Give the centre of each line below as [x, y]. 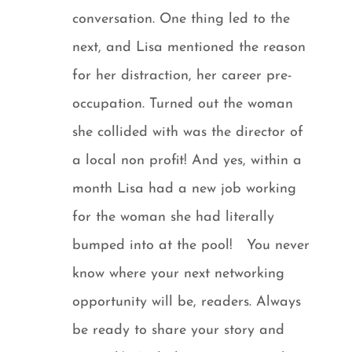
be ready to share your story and [179, 330]
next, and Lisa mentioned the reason [189, 47]
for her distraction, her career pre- [182, 75]
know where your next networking [179, 273]
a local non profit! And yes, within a [187, 160]
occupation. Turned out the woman [183, 104]
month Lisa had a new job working [185, 189]
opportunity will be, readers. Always [187, 302]
